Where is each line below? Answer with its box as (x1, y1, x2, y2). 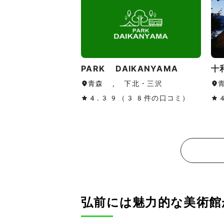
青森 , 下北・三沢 (88, 79, 162, 88)
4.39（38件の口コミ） (88, 94, 190, 102)
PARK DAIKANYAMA (81, 64, 178, 74)
